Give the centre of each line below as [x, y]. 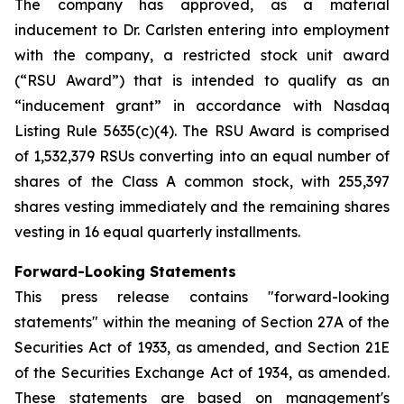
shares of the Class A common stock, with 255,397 [202, 181]
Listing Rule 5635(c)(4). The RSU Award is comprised [202, 131]
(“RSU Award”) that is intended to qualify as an [202, 80]
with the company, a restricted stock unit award [202, 55]
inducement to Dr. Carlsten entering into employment [202, 30]
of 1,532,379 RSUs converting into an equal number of [202, 156]
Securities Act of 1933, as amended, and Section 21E [202, 347]
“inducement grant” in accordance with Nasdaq [202, 106]
